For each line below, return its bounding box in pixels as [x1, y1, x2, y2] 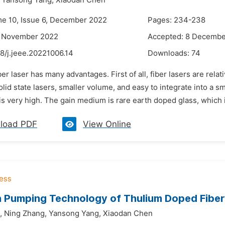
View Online [83, 119, 131, 129]
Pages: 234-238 [148, 16, 205, 25]
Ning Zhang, [4, 209, 47, 218]
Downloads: [148, 49, 191, 58]
